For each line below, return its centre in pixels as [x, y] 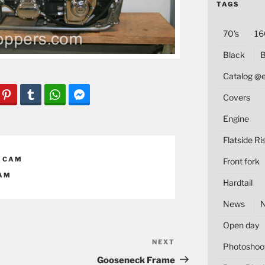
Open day [241, 225]
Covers [236, 97]
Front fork [241, 161]
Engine [236, 118]
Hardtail [237, 182]
